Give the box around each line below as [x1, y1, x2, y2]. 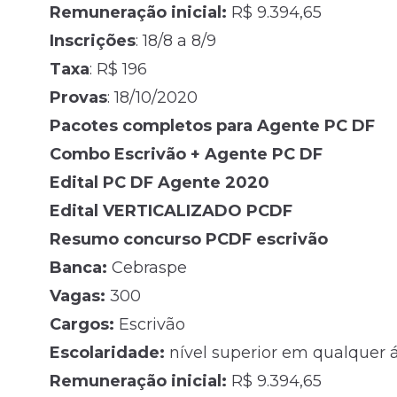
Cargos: [50, 315, 114, 335]
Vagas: [50, 286, 105, 307]
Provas [50, 88, 107, 108]
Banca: [50, 258, 107, 278]
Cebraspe [107, 258, 187, 278]
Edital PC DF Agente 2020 [50, 173, 269, 193]
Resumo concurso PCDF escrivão [50, 230, 328, 250]
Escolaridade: [50, 343, 165, 363]
